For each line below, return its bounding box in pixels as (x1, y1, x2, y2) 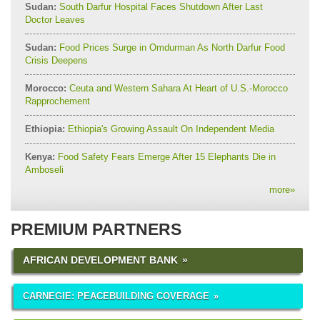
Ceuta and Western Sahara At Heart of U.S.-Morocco (66, 82, 288, 94)
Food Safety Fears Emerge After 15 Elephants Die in (55, 151, 276, 162)
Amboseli (25, 164, 64, 175)
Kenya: (25, 151, 55, 162)
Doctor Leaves (25, 14, 85, 25)
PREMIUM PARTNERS (11, 219, 181, 239)
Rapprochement (25, 95, 90, 106)
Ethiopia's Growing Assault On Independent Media (65, 123, 274, 134)
